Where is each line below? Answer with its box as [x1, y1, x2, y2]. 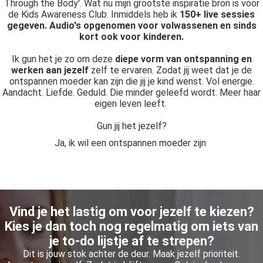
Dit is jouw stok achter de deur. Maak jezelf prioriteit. [23, 248, 240, 259]
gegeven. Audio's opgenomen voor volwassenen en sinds [6, 20, 257, 31]
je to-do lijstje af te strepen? [49, 234, 214, 248]
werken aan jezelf [11, 65, 89, 76]
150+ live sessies [180, 9, 255, 20]
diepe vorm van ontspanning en [114, 53, 252, 65]
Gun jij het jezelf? [96, 120, 167, 131]
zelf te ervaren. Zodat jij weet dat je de [89, 65, 252, 76]
